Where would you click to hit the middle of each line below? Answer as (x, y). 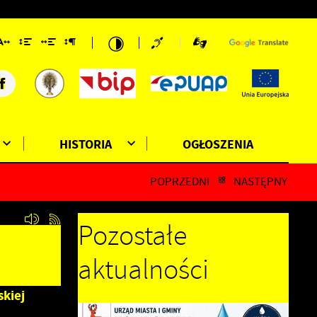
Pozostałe (133, 236)
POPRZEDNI (180, 182)
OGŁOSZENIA (218, 144)
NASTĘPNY (261, 182)
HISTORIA (86, 144)
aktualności (144, 270)
